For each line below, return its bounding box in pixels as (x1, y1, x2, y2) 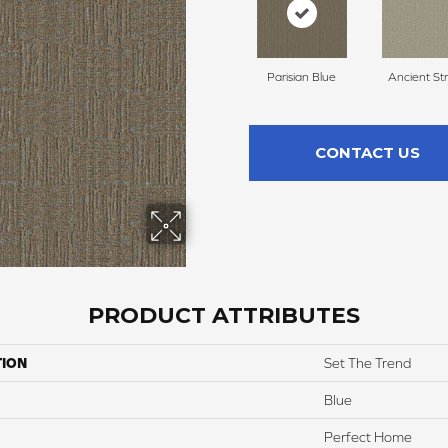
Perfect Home (324, 429, 412, 446)
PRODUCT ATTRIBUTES (88, 302, 360, 330)
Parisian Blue (267, 70, 336, 85)
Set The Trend (324, 355, 411, 372)
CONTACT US (314, 143, 420, 163)
